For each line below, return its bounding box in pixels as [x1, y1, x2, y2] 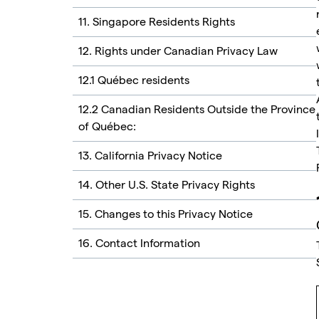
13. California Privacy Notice [78, 150, 222, 162]
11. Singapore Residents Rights [78, 16, 235, 28]
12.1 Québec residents [78, 74, 189, 86]
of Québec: [78, 120, 136, 132]
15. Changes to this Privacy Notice [78, 208, 253, 220]
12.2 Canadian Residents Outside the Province [78, 103, 315, 115]
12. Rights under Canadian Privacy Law [78, 45, 278, 57]
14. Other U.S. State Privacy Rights [78, 179, 255, 191]
